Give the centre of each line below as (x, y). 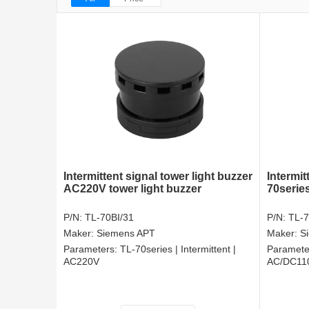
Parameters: (92, 249)
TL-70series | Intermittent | (178, 249)
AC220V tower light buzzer (132, 188)
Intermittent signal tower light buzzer (158, 176)
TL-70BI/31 (109, 217)
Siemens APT (126, 233)
